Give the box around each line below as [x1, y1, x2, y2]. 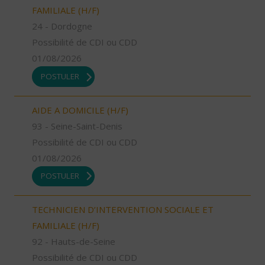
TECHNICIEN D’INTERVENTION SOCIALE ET [32, 203, 214, 216]
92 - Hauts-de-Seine [32, 235, 115, 248]
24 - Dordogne [32, 20, 92, 33]
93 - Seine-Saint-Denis [32, 119, 122, 132]
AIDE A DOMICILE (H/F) [32, 104, 128, 116]
